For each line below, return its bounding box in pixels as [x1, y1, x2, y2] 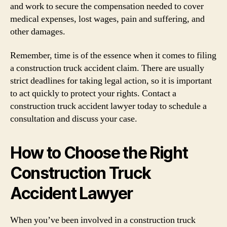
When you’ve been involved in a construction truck [10, 214, 196, 226]
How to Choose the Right [10, 143, 188, 163]
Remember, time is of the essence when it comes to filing [10, 50, 216, 61]
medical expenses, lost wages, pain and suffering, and [10, 13, 205, 25]
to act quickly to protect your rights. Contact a [10, 88, 176, 99]
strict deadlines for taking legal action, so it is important [10, 75, 212, 87]
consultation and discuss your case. [10, 113, 137, 125]
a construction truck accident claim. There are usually [10, 62, 204, 74]
